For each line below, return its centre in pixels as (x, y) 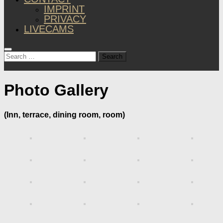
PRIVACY (65, 19)
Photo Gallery (56, 90)
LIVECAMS (49, 29)
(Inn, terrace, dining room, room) (64, 114)
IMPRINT (64, 9)
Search (16, 55)
